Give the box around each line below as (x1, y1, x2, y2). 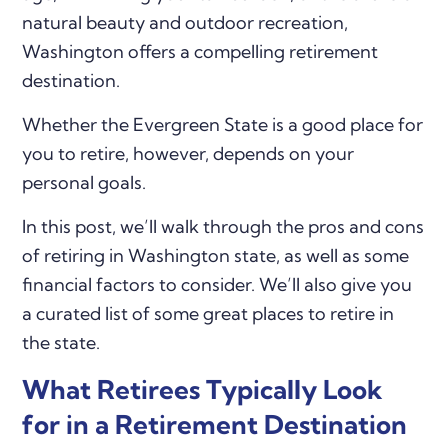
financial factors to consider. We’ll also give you (22, 272, 413, 296)
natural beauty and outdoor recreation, (22, 10, 349, 34)
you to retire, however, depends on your (22, 141, 355, 165)
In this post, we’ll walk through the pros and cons (22, 214, 425, 238)
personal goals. (22, 170, 147, 194)
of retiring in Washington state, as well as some (22, 243, 410, 267)
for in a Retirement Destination (22, 407, 408, 441)
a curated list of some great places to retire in (22, 301, 395, 325)
